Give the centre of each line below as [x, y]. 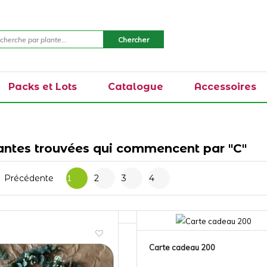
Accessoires [225, 87]
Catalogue [136, 87]
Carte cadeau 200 [182, 247]
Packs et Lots [43, 87]
